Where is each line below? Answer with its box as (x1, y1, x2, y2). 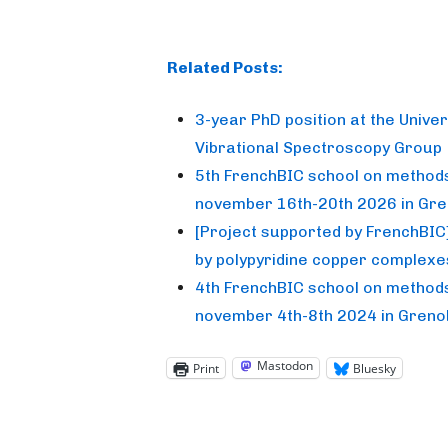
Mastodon (257, 357, 313, 374)
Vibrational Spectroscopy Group (195, 138, 442, 157)
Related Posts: (167, 58, 283, 77)
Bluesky (353, 359, 396, 377)
